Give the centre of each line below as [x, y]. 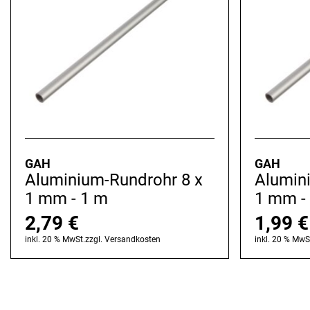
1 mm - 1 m [66, 199]
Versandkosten [133, 240]
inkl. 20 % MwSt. [55, 240]
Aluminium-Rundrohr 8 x [114, 180]
